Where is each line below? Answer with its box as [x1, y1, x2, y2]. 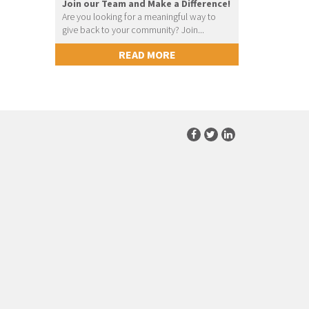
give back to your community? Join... [62, 23, 205, 37]
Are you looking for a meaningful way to [62, 10, 217, 23]
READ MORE [118, 48, 176, 62]
